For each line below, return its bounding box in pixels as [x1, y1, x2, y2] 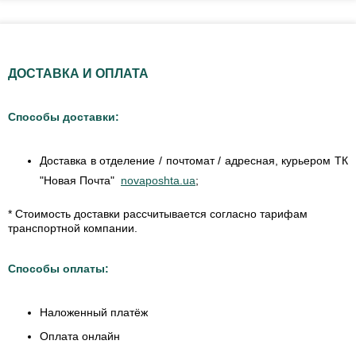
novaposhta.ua [121, 173, 195, 187]
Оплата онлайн [40, 329, 120, 342]
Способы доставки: [8, 110, 119, 123]
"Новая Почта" [40, 173, 121, 187]
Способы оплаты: [8, 261, 109, 275]
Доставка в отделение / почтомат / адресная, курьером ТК [40, 153, 348, 167]
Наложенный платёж [40, 305, 148, 319]
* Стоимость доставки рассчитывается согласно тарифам [8, 207, 308, 220]
